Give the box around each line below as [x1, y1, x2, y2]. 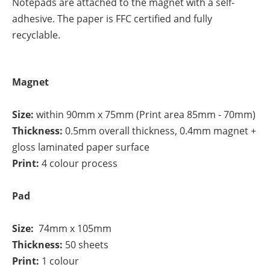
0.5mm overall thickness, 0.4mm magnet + [63, 124, 256, 138]
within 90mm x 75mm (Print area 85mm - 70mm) [34, 108, 256, 122]
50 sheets [63, 238, 108, 252]
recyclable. [12, 28, 60, 42]
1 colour [39, 254, 81, 268]
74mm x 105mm [36, 222, 111, 236]
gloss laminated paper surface [12, 140, 149, 154]
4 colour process [39, 157, 122, 171]
